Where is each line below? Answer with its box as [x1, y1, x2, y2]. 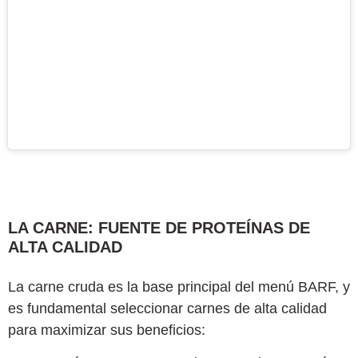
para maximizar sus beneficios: [8, 321, 205, 338]
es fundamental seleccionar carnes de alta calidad [8, 300, 327, 316]
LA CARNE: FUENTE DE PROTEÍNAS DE [8, 218, 310, 237]
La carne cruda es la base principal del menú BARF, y [8, 278, 350, 295]
